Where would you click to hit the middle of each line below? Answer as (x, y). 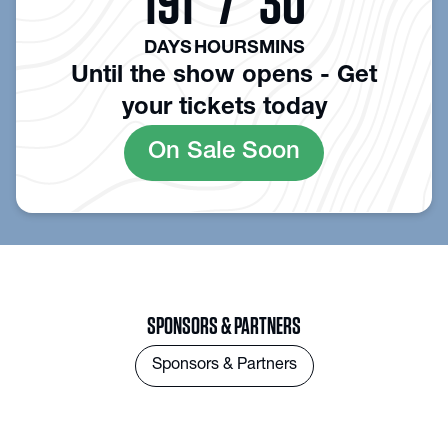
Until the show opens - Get (224, 77)
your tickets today (224, 109)
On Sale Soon (224, 153)
